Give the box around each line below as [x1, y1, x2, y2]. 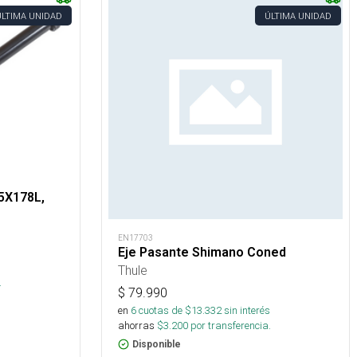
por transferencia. [188, 319, 271, 332]
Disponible [132, 339, 181, 350]
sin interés [224, 304, 270, 317]
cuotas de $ [136, 304, 191, 317]
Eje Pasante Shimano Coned [118, 245, 286, 260]
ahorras [118, 319, 155, 332]
